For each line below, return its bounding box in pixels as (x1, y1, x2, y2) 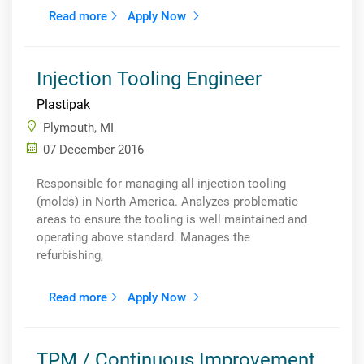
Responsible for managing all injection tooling (37, 176, 286, 191)
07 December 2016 (43, 142, 144, 157)
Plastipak (37, 97, 90, 112)
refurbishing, (37, 248, 103, 262)
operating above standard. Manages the (37, 230, 250, 245)
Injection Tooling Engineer (37, 67, 262, 90)
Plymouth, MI (43, 120, 114, 135)
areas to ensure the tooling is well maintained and (37, 212, 307, 227)
